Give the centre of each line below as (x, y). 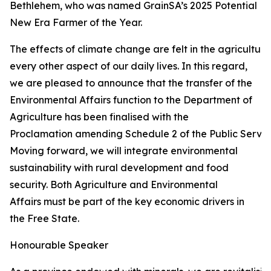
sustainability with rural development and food (119, 168)
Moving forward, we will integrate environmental (124, 151)
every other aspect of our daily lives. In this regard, (129, 66)
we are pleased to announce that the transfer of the (131, 83)
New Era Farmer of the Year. (76, 22)
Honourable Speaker (59, 245)
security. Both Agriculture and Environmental (114, 184)
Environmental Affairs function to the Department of (131, 100)
